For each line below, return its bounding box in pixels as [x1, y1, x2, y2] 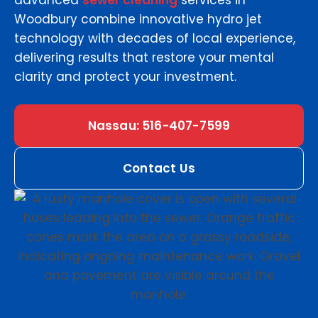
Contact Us [123, 160, 195, 177]
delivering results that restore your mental [14, 49, 274, 67]
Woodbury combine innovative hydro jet [14, 11, 262, 28]
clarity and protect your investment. [14, 68, 236, 86]
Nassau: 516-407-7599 [87, 117, 231, 135]
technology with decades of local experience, [14, 30, 295, 48]
